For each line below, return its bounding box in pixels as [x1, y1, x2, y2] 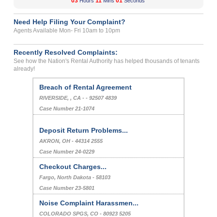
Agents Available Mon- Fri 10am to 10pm [14, 27, 121, 34]
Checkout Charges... [39, 163, 107, 171]
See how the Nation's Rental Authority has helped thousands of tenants [14, 58, 200, 65]
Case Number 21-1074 [39, 106, 95, 112]
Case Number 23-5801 [39, 185, 95, 191]
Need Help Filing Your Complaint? [14, 18, 126, 26]
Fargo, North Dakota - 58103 [39, 174, 111, 181]
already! [14, 65, 35, 73]
